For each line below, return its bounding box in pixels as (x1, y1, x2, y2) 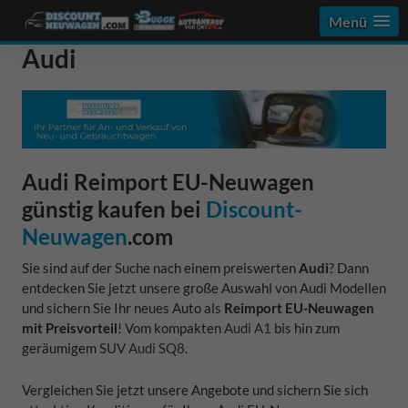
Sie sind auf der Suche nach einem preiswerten (22, 259, 299, 276)
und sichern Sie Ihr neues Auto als (22, 299, 224, 316)
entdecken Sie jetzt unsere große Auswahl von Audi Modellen (22, 279, 386, 296)
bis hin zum (271, 319, 340, 336)
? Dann (329, 259, 369, 276)
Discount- (206, 195, 302, 222)
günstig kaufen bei (22, 195, 206, 222)
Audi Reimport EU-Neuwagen (22, 168, 314, 195)
